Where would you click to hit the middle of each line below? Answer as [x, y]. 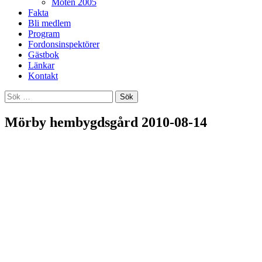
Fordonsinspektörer [64, 44]
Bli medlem [49, 23]
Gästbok [44, 55]
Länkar [41, 65]
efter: [13, 106]
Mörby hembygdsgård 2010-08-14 [106, 122]
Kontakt [43, 76]
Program [44, 34]
